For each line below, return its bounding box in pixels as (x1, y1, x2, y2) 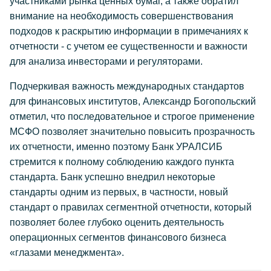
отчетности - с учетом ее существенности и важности (10, 41, 247, 51)
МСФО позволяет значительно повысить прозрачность (10, 126, 255, 137)
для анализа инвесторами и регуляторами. (10, 56, 203, 67)
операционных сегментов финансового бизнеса (10, 232, 226, 243)
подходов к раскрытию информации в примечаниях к (10, 26, 248, 36)
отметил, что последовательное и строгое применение (10, 111, 255, 122)
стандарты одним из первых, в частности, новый (10, 187, 228, 197)
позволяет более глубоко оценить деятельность (10, 217, 224, 227)
